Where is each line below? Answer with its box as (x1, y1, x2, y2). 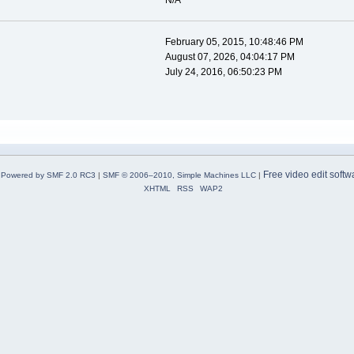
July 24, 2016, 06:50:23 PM (164, 66, 282, 78)
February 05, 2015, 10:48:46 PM (164, 36, 303, 48)
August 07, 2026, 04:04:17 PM (164, 51, 295, 63)
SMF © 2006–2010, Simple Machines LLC (102, 171, 256, 180)
